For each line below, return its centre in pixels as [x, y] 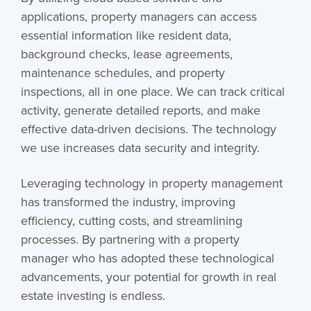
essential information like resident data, [126, 35]
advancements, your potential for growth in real [148, 276]
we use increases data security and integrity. [140, 147]
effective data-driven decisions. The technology [148, 128]
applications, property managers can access [138, 16]
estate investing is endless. [93, 295]
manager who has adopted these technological [147, 258]
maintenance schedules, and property [123, 72]
